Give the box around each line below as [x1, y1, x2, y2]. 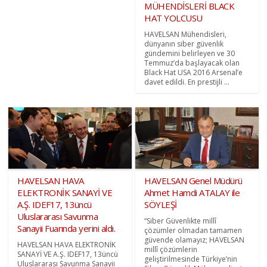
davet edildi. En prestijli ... [144, 76, 229, 87]
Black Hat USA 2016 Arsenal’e [144, 67, 243, 77]
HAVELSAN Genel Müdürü [144, 174, 243, 187]
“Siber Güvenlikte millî [144, 215, 216, 226]
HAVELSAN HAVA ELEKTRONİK [17, 239, 116, 250]
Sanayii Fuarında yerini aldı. [17, 222, 116, 234]
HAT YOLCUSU [144, 11, 203, 24]
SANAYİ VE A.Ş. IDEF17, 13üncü [17, 249, 119, 259]
